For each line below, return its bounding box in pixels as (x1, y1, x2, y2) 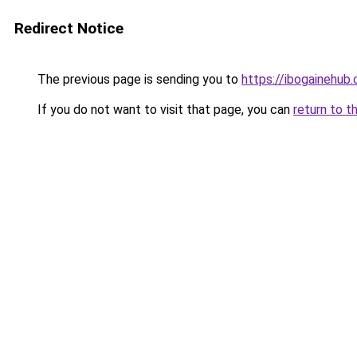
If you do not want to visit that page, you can (34, 102, 293, 117)
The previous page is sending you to (34, 72, 241, 87)
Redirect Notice (14, 19, 124, 37)
